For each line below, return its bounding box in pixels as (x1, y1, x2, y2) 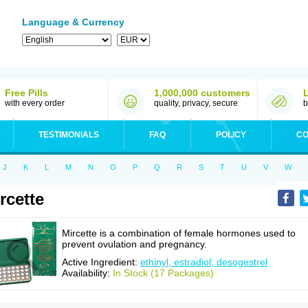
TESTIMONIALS (38, 130, 99, 140)
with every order (5, 98, 65, 108)
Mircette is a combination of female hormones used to (62, 228, 296, 239)
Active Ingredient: (62, 256, 140, 267)
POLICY (216, 130, 246, 140)
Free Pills (5, 87, 48, 98)
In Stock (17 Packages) (113, 267, 214, 278)
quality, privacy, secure (154, 98, 238, 108)
